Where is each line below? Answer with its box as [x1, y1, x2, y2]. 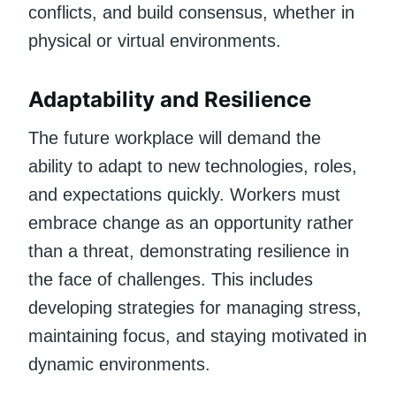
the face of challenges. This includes [28, 269, 313, 289]
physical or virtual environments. [28, 30, 281, 50]
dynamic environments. [28, 354, 210, 374]
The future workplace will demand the [28, 127, 321, 148]
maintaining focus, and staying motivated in [28, 325, 367, 346]
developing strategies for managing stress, [28, 297, 362, 317]
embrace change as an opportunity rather [28, 212, 354, 232]
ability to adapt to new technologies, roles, [28, 156, 357, 176]
